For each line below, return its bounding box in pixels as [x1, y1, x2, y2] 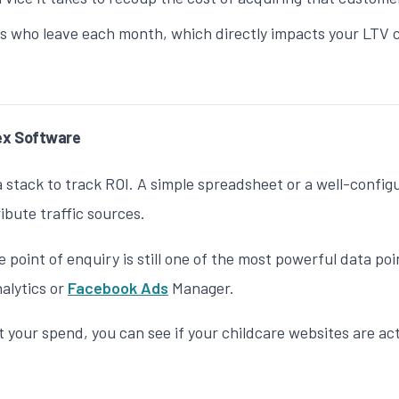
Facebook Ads [68, 277, 168, 297]
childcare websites [222, 322, 349, 343]
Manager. [168, 277, 234, 297]
